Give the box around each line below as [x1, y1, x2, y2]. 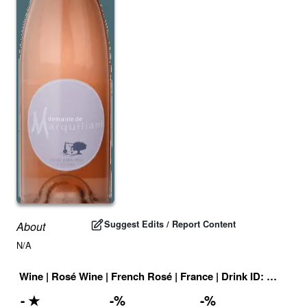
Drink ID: [221, 268, 267, 284]
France [180, 268, 213, 284]
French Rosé [111, 268, 172, 284]
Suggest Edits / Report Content [104, 218, 236, 231]
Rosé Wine [51, 268, 103, 284]
